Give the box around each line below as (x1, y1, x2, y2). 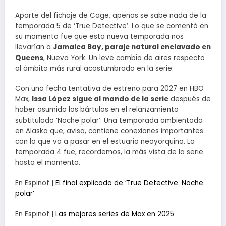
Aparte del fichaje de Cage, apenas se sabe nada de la (15, 11, 206, 20)
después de (168, 94, 211, 104)
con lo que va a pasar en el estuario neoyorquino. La (15, 137, 195, 147)
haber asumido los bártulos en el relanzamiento (15, 105, 179, 115)
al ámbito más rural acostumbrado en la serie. (15, 64, 174, 73)
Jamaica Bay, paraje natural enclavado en (53, 42, 211, 52)
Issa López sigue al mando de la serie (32, 94, 168, 104)
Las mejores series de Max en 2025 (55, 209, 174, 219)
